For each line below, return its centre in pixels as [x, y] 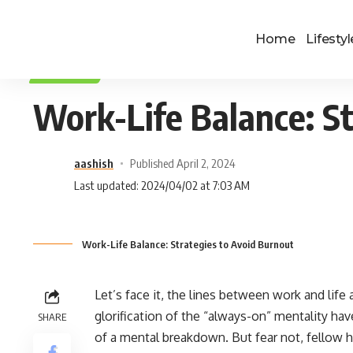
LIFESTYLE [69, 73]
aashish [94, 163]
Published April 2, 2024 [182, 163]
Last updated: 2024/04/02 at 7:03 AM [162, 185]
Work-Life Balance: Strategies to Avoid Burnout [188, 244]
